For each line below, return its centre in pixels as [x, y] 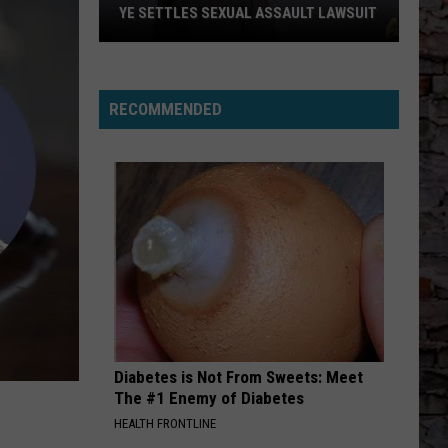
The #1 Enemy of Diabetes [209, 398]
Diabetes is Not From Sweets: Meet [238, 377]
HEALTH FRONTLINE [165, 423]
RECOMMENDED [165, 109]
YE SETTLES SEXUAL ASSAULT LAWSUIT [248, 13]
